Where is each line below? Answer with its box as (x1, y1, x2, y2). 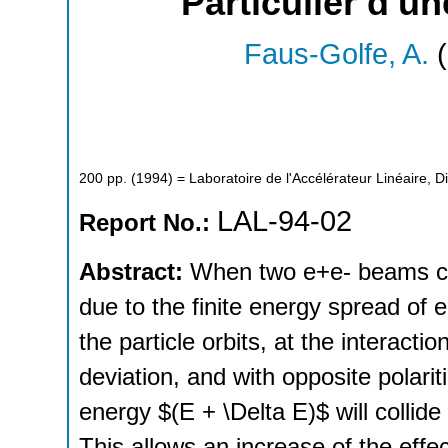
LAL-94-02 (217, 205, 352, 238)
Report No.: (79, 209, 217, 237)
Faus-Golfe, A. (243, 38, 429, 71)
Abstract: (79, 257, 190, 285)
